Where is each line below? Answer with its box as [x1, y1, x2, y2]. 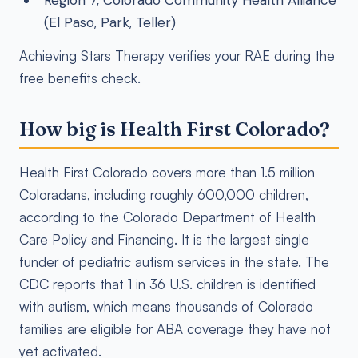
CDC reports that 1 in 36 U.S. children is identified [19, 276, 316, 292]
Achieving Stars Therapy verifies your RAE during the [19, 47, 335, 64]
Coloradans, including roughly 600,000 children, [19, 186, 308, 203]
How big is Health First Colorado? [19, 117, 330, 141]
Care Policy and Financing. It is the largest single [19, 231, 309, 248]
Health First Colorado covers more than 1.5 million [19, 164, 315, 181]
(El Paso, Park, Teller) [43, 14, 176, 31]
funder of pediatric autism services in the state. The [19, 253, 329, 270]
